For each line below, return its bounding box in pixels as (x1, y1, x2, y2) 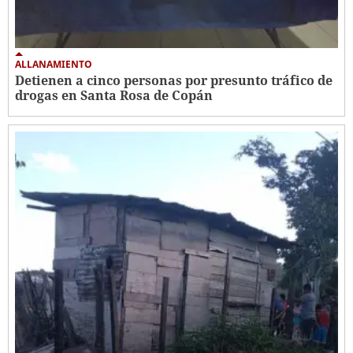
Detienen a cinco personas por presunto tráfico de (15, 71, 333, 89)
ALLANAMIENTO (15, 57, 92, 71)
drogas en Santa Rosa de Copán (15, 86, 213, 104)
